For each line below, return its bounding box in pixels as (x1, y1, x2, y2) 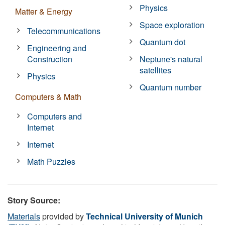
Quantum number (140, 81, 202, 93)
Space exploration (140, 19, 205, 31)
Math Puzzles (27, 155, 76, 167)
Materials (8, 210, 40, 222)
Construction (27, 53, 73, 65)
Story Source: (8, 194, 60, 206)
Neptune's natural (140, 53, 203, 65)
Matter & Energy (15, 5, 72, 17)
